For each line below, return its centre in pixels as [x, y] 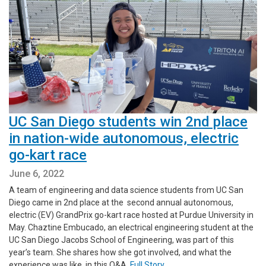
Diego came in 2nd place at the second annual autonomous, [121, 202]
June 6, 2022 [37, 173]
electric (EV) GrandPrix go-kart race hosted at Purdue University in [131, 215]
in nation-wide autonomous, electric [124, 138]
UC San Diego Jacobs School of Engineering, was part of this [121, 240]
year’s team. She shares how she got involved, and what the [120, 252]
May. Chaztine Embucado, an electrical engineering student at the [131, 227]
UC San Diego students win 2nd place [128, 121]
